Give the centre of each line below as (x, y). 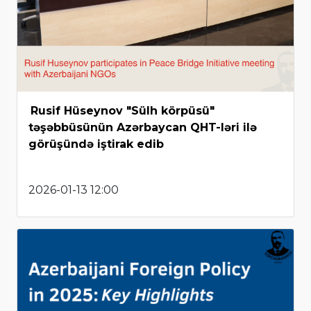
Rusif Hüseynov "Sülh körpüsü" (123, 110)
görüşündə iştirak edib (96, 144)
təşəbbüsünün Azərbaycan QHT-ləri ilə (143, 127)
